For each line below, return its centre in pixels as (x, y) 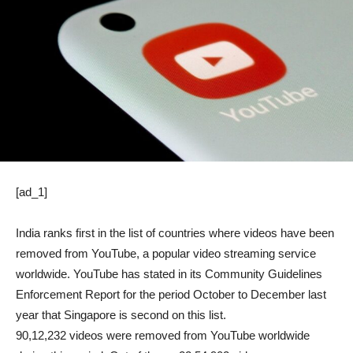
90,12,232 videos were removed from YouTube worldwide (163, 336)
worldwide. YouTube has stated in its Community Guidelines (169, 274)
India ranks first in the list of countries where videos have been (175, 233)
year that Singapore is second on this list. (121, 315)
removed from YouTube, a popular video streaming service (166, 254)
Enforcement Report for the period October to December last (171, 295)
